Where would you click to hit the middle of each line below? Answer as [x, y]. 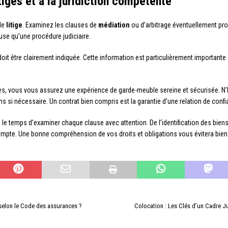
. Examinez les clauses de [60, 25]
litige [14, 25]
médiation [114, 25]
